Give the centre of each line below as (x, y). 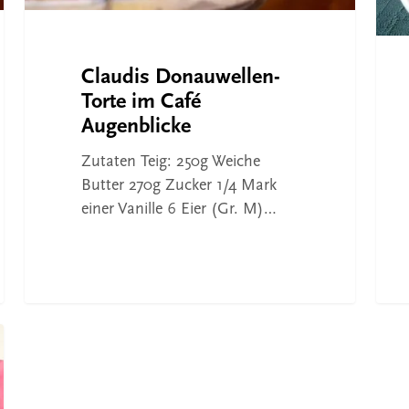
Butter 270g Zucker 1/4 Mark (178, 186)
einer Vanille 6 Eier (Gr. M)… (178, 210)
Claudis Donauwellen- (180, 78)
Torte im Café (141, 103)
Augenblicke (136, 127)
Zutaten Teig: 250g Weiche (170, 163)
